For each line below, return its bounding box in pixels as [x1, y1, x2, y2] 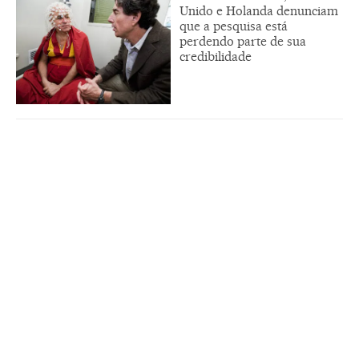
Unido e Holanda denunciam [179, 3, 338, 19]
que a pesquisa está [179, 18, 288, 34]
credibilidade [179, 49, 252, 65]
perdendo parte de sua [179, 34, 306, 50]
